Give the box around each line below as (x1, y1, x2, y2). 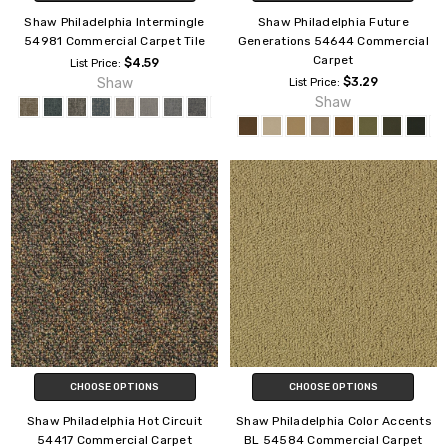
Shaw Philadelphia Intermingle (24, 15, 205, 30)
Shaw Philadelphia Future (257, 15, 409, 30)
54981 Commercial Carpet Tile (24, 34, 206, 49)
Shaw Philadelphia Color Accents (236, 414, 431, 429)
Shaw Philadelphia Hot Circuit (26, 414, 203, 429)
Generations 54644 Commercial (237, 34, 429, 49)
